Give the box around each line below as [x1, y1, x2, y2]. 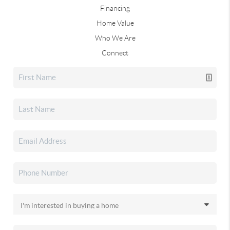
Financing [100, 4, 130, 12]
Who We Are [94, 33, 136, 42]
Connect [102, 48, 128, 57]
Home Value [96, 18, 134, 27]
